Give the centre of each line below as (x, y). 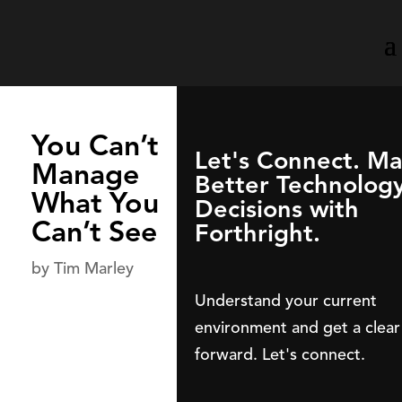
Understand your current (286, 300)
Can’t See (94, 232)
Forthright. (258, 233)
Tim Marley (94, 268)
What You (95, 203)
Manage (85, 174)
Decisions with (277, 209)
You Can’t (95, 145)
